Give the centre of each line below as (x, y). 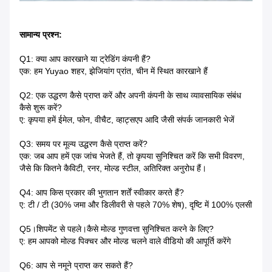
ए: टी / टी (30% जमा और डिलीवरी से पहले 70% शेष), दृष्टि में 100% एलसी (136, 204)
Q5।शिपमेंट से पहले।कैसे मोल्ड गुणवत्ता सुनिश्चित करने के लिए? (117, 229)
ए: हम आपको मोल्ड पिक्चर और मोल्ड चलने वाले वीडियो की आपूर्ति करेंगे (125, 241)
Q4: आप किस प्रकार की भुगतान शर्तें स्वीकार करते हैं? (102, 192)
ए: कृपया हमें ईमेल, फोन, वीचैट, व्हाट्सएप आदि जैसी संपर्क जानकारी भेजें (127, 119)
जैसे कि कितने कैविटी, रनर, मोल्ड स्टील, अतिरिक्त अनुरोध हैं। (113, 168)
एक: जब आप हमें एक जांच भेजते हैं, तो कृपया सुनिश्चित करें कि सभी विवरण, (132, 156)
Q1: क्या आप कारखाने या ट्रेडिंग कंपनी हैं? (85, 59)
